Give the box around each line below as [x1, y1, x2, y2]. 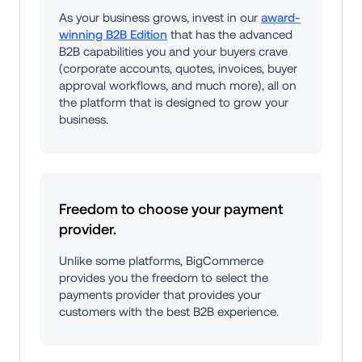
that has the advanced [167, 27, 293, 42]
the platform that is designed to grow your [59, 95, 288, 110]
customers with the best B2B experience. [59, 305, 279, 319]
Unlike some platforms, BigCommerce [59, 254, 263, 268]
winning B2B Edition [59, 27, 167, 42]
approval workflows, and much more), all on [59, 78, 297, 93]
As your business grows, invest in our [59, 11, 261, 25]
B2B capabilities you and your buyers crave [59, 44, 288, 59]
